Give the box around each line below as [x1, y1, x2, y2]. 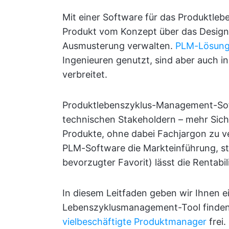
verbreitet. [62, 69, 107, 80]
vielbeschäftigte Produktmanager [62, 216, 207, 227]
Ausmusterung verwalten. [62, 40, 175, 51]
